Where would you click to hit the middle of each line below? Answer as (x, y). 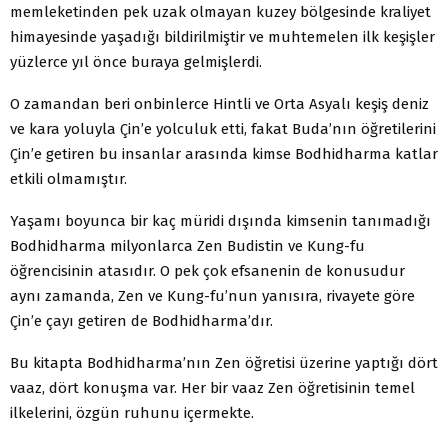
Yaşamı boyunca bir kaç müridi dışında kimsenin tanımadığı (220, 221)
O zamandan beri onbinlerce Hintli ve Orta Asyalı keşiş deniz (219, 104)
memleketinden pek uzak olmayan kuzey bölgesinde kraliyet (220, 12)
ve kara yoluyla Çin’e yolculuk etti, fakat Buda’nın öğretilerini (223, 129)
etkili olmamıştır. (68, 179)
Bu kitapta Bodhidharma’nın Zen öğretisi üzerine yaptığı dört (224, 363)
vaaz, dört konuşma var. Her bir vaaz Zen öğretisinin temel (212, 388)
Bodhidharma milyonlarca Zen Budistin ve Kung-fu (187, 246)
